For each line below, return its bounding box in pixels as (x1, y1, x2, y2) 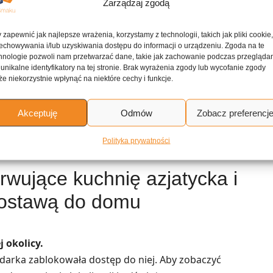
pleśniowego (34, 129, 90, 140)
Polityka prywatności (102, 136, 171, 145)
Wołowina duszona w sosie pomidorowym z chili (34, 74, 243, 85)
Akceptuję (18, 107, 58, 118)
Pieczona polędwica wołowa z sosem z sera (34, 112, 225, 123)
